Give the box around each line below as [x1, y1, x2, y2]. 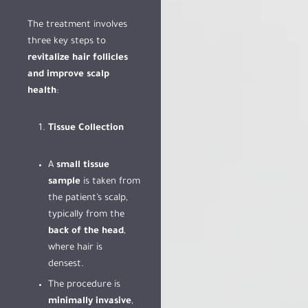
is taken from [80, 177, 140, 187]
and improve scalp [27, 69, 109, 80]
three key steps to [27, 36, 106, 47]
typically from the [48, 210, 124, 220]
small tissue [56, 160, 109, 170]
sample [48, 177, 80, 187]
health [27, 86, 56, 96]
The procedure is [48, 280, 120, 290]
